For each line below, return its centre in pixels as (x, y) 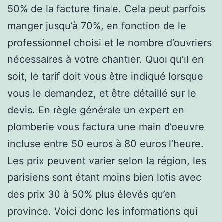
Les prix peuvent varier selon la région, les (107, 160)
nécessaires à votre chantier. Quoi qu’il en (106, 59)
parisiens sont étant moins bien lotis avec (104, 177)
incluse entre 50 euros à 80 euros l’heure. (106, 143)
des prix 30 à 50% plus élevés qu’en (92, 194)
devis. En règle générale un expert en (96, 110)
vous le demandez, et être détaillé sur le (102, 93)
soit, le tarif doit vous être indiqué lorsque (105, 76)
